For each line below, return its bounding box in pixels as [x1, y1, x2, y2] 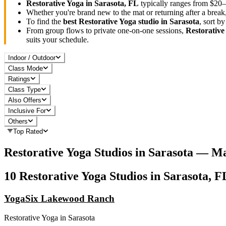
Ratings [8, 75, 30, 83]
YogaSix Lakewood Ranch [4, 193, 115, 204]
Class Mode [8, 64, 43, 72]
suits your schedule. [26, 35, 89, 44]
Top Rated [13, 127, 43, 135]
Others [8, 117, 28, 125]
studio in [136, 17, 169, 26]
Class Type [8, 85, 41, 93]
